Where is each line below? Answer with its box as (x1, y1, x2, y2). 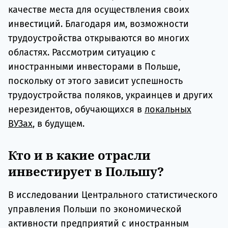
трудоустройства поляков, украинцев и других (8, 90, 213, 101)
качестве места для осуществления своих (8, 4, 189, 16)
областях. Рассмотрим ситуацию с (8, 47, 156, 59)
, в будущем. (33, 118, 84, 130)
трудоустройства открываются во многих (8, 33, 189, 44)
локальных (145, 104, 191, 116)
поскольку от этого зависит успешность (8, 75, 183, 87)
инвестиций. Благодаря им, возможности (8, 18, 189, 30)
